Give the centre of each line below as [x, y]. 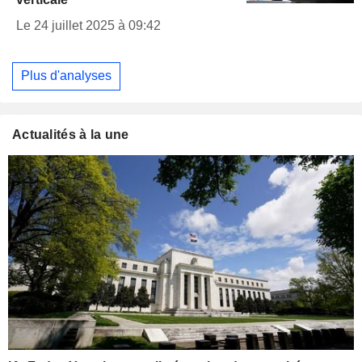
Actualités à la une [71, 134]
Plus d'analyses [66, 76]
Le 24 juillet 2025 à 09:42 [88, 25]
